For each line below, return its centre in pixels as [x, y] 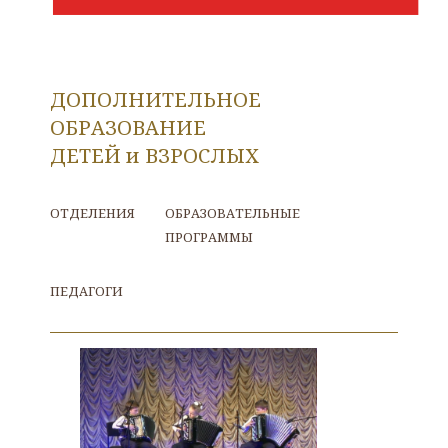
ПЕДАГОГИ [86, 290]
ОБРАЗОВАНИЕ [127, 127]
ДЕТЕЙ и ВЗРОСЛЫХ [154, 155]
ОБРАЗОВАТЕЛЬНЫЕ [232, 212]
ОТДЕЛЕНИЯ [92, 212]
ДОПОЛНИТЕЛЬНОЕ [155, 99]
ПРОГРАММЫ [208, 236]
